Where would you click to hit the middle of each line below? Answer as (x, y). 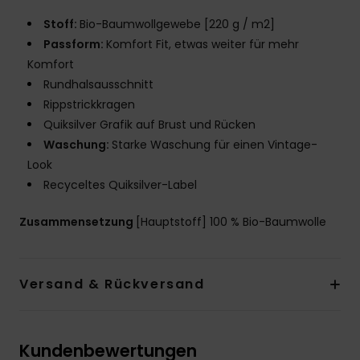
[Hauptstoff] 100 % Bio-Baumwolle (231, 222)
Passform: (75, 45)
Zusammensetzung (78, 222)
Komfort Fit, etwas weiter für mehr (202, 45)
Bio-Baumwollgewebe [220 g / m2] (177, 25)
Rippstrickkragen (89, 105)
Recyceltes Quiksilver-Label (120, 185)
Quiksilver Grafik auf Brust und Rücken (149, 125)
